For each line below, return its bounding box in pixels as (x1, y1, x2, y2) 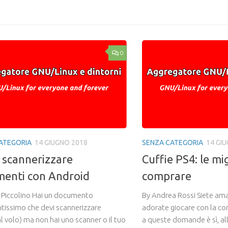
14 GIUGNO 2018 (35, 138, 88, 147)
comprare (142, 169, 191, 182)
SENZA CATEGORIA (142, 138, 203, 147)
